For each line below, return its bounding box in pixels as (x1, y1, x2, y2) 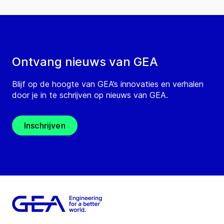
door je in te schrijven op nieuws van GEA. (12, 90, 168, 100)
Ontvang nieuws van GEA (12, 54, 158, 69)
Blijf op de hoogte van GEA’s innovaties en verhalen (12, 79, 203, 89)
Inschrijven (24, 120, 65, 131)
